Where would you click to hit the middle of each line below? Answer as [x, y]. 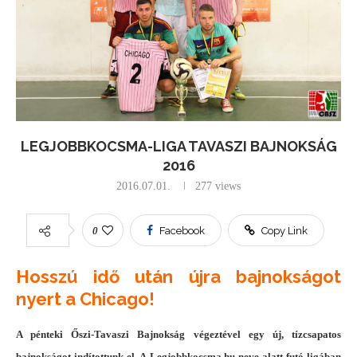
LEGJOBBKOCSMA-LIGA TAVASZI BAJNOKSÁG [178, 147]
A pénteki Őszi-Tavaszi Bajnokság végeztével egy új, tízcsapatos [178, 335]
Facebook [182, 231]
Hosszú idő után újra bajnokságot [178, 277]
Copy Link [284, 231]
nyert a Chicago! [85, 299]
